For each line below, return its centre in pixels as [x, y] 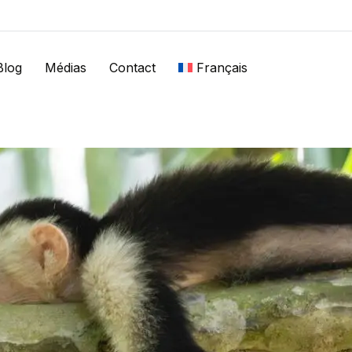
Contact [132, 67]
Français [222, 67]
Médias [66, 67]
